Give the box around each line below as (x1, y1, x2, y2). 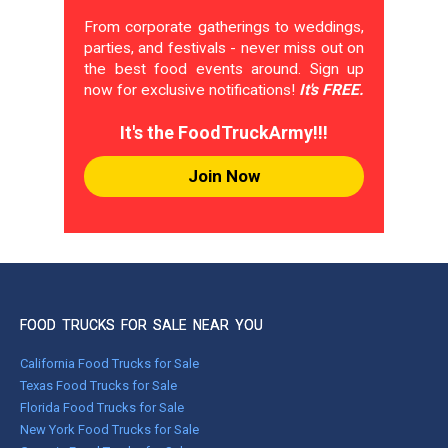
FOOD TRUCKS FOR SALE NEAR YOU (20, 317, 263, 333)
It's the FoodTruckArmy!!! (120, 122, 328, 143)
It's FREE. (299, 81, 363, 99)
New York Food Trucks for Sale (20, 422, 199, 437)
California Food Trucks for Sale (20, 356, 199, 371)
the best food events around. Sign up (84, 60, 364, 78)
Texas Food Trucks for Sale (20, 378, 177, 393)
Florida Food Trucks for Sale (20, 400, 184, 415)
